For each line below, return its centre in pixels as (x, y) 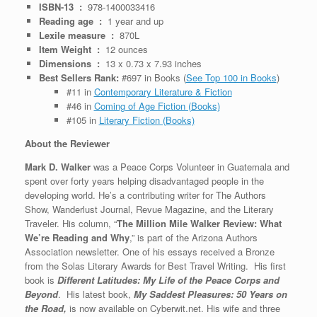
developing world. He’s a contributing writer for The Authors (145, 195)
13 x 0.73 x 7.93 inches (153, 63)
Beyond (41, 294)
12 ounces (126, 49)
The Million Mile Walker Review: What (199, 223)
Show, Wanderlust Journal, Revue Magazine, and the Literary (149, 209)
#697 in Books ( (154, 77)
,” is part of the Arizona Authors (194, 237)
